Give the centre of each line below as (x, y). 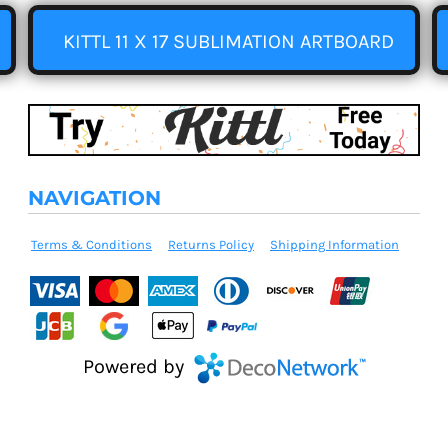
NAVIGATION (94, 198)
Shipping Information (334, 245)
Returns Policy (211, 245)
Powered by (135, 366)
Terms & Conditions (91, 245)
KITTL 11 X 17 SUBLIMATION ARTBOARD (228, 41)
